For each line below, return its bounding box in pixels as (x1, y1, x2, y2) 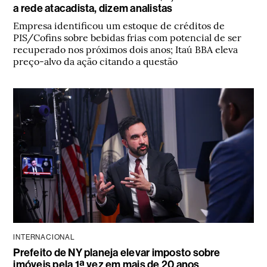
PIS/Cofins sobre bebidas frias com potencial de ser (13, 30, 242, 44)
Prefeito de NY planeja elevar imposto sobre (13, 246, 221, 259)
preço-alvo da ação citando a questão (13, 54, 178, 67)
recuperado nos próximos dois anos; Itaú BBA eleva (13, 42, 238, 55)
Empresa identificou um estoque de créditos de (13, 18, 225, 32)
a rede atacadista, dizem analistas (13, 1, 173, 15)
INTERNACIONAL (13, 232, 75, 241)
